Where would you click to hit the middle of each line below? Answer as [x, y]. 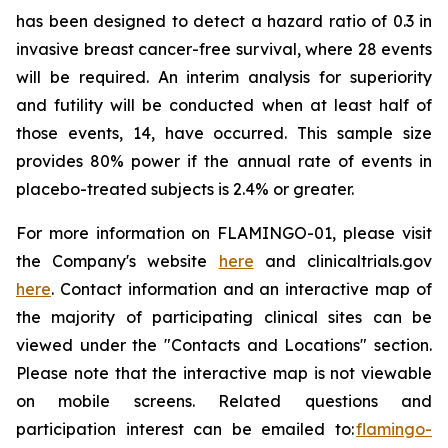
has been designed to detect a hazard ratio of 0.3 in [224, 21]
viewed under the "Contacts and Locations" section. [224, 345]
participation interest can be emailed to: [186, 429]
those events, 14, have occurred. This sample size [224, 133]
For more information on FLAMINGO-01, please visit [224, 233]
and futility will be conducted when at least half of [224, 105]
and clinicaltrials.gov [343, 261]
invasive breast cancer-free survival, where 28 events [224, 49]
